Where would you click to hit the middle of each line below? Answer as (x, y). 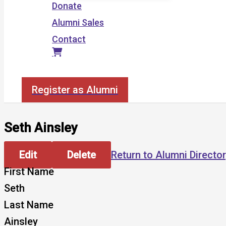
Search (36, 71)
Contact (69, 39)
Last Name (29, 205)
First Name (29, 172)
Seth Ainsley (41, 127)
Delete (81, 155)
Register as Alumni (75, 90)
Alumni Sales (78, 22)
